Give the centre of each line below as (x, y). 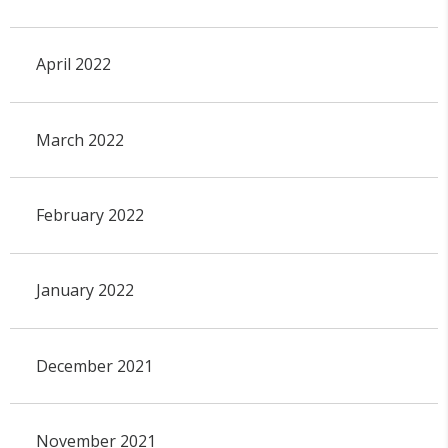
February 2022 (89, 215)
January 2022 (84, 290)
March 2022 (79, 139)
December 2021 (94, 365)
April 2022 (73, 64)
